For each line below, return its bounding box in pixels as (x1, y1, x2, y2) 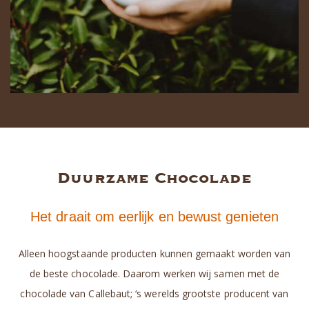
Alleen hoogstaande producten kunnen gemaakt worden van (18, 247, 291, 261)
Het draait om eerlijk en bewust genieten (30, 209, 279, 225)
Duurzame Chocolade (57, 168, 252, 188)
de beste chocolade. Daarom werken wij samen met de (29, 267, 280, 281)
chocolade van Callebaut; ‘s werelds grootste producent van (20, 287, 289, 301)
